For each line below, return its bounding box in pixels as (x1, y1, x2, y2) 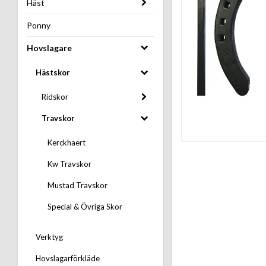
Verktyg (36, 232, 63, 242)
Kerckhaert (47, 138, 85, 148)
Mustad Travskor (47, 180, 107, 191)
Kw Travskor (47, 159, 91, 169)
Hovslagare (27, 43, 72, 53)
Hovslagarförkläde (36, 254, 100, 264)
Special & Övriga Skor (47, 202, 122, 212)
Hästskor (36, 68, 70, 78)
